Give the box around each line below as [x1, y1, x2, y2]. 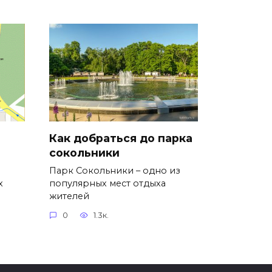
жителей [49, 190, 89, 202]
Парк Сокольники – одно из [49, 165, 180, 176]
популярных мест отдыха [49, 177, 166, 189]
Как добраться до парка [49, 131, 192, 144]
